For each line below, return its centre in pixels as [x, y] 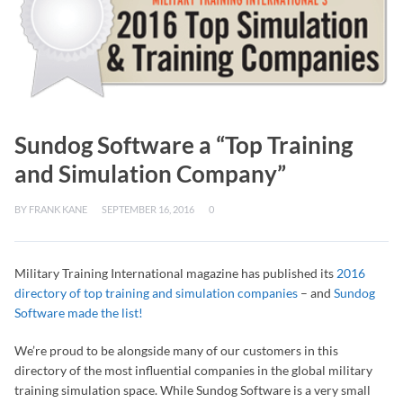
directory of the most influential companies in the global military [193, 371]
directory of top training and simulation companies [156, 293]
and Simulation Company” [150, 174]
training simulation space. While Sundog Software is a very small [193, 390]
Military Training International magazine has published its [175, 273]
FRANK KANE [58, 210]
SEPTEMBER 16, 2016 [148, 210]
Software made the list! [79, 313]
